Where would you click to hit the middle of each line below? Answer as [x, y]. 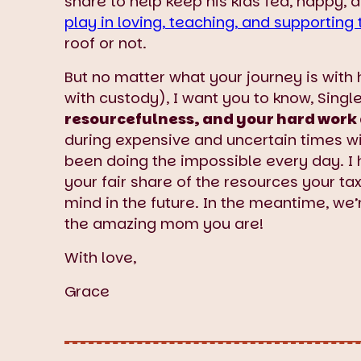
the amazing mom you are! [164, 223]
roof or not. [106, 43]
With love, [102, 257]
